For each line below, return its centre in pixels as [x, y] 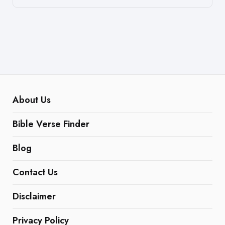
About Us [32, 100]
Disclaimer [34, 196]
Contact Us [35, 172]
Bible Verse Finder [51, 124]
